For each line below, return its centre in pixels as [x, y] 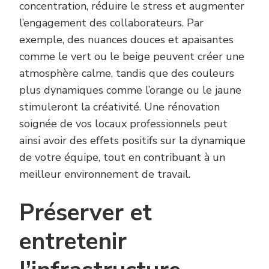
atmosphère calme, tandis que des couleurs [127, 73]
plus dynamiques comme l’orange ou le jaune [130, 90]
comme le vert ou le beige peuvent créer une [132, 56]
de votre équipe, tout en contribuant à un [122, 157]
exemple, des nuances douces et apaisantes [126, 39]
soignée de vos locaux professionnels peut [123, 123]
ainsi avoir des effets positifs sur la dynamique [132, 140]
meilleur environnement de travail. [105, 174]
